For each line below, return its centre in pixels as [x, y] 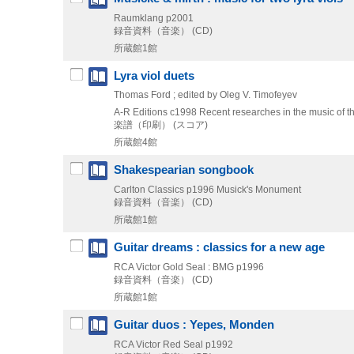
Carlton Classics [149, 189]
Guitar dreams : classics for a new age [219, 247]
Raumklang [139, 18]
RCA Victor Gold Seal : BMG [174, 267]
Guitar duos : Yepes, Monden [194, 324]
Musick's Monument [259, 189]
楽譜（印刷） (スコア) [161, 124]
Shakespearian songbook [184, 169]
